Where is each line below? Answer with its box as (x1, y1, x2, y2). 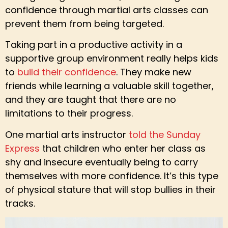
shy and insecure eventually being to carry (5, 155, 198, 168)
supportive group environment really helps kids (5, 52, 218, 65)
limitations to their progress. (5, 107, 133, 120)
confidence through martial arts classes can (5, 3, 208, 16)
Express (5, 141, 40, 155)
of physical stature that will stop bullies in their (5, 183, 216, 196)
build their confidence (15, 66, 116, 79)
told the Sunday (129, 128, 201, 141)
